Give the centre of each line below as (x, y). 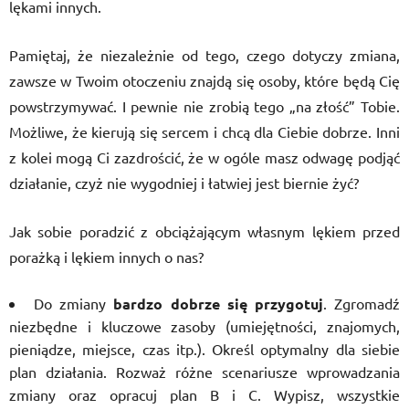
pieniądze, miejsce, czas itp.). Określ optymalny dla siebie (204, 349)
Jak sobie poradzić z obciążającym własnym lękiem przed (204, 231)
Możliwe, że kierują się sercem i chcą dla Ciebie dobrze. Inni (204, 131)
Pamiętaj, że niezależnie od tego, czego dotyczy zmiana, (204, 55)
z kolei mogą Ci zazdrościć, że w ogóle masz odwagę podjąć (204, 157)
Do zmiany (74, 303)
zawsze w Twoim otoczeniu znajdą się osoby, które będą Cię (204, 80)
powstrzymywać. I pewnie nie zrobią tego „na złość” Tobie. (204, 106)
